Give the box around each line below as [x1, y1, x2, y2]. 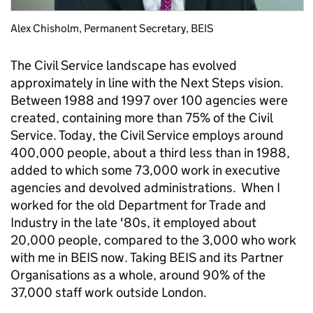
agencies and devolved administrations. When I [10, 180, 280, 196]
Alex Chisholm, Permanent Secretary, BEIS [10, 22, 214, 36]
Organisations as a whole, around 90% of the [10, 267, 265, 284]
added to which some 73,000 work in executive [10, 162, 280, 179]
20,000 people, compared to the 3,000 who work [10, 232, 296, 249]
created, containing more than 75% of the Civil [10, 110, 272, 126]
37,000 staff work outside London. [10, 284, 207, 301]
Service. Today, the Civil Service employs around [10, 127, 284, 144]
